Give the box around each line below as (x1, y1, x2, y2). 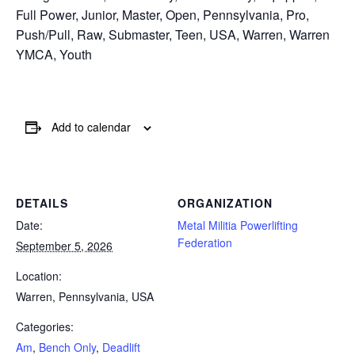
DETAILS (16, 194, 68, 211)
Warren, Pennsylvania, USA (16, 288, 154, 304)
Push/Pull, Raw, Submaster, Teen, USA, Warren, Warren (16, 25, 330, 44)
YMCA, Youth (16, 45, 92, 63)
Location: (16, 267, 62, 284)
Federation (177, 234, 232, 250)
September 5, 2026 (16, 237, 113, 254)
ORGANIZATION (177, 194, 273, 211)
